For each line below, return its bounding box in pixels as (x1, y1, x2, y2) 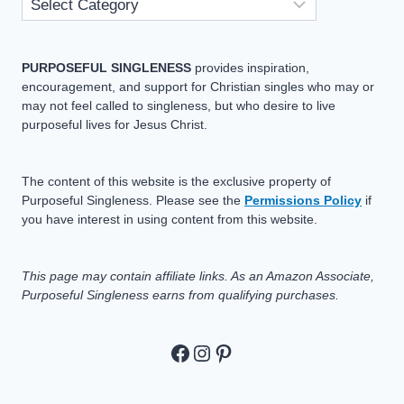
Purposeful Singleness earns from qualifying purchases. (22, 287, 339, 302)
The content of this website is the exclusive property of (22, 173, 331, 188)
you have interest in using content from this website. (22, 211, 317, 226)
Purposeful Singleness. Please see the (22, 192, 244, 207)
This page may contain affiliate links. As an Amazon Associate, (22, 268, 374, 283)
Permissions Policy (244, 192, 362, 207)
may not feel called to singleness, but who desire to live (22, 97, 335, 113)
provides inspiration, (191, 60, 309, 75)
